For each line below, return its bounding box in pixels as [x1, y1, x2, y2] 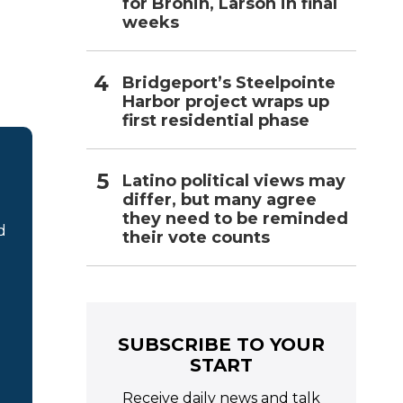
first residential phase [122, 110, 309, 130]
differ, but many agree [122, 189, 317, 210]
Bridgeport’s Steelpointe [122, 72, 336, 93]
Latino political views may [122, 170, 345, 191]
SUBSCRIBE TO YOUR [118, 333, 325, 355]
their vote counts [122, 227, 270, 247]
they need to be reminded [122, 208, 348, 228]
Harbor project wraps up [122, 91, 329, 112]
